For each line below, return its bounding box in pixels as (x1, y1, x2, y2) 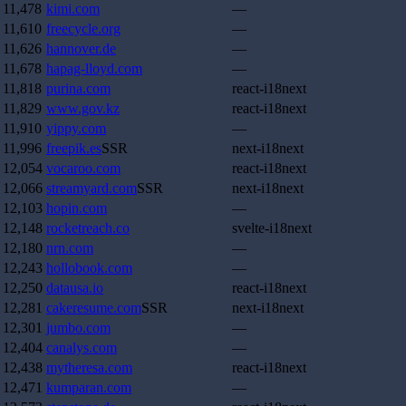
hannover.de (46, 41, 116, 57)
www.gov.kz (46, 101, 120, 117)
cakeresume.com (46, 300, 141, 316)
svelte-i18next (232, 220, 312, 237)
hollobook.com (46, 260, 132, 276)
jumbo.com (46, 320, 111, 336)
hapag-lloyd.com (46, 61, 142, 77)
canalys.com (46, 340, 117, 356)
